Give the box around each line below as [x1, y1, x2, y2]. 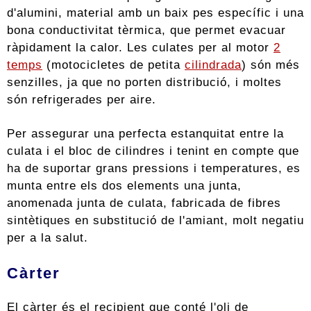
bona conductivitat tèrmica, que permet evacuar [7, 23, 286, 37]
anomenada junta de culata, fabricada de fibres [7, 196, 281, 210]
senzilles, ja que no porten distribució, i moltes [7, 75, 282, 90]
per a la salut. [7, 230, 88, 245]
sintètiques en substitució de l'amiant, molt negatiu [7, 213, 304, 228]
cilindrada [185, 58, 242, 72]
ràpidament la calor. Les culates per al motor [7, 40, 274, 55]
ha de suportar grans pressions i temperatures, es [7, 161, 301, 176]
